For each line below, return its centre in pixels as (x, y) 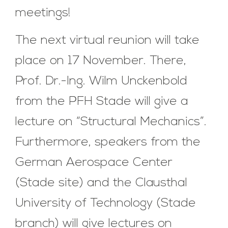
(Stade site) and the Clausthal (101, 183)
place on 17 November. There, (101, 61)
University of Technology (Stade (106, 204)
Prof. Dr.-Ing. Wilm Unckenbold (101, 82)
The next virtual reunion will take (107, 41)
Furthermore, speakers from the (108, 143)
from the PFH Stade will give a (102, 102)
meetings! (43, 13)
